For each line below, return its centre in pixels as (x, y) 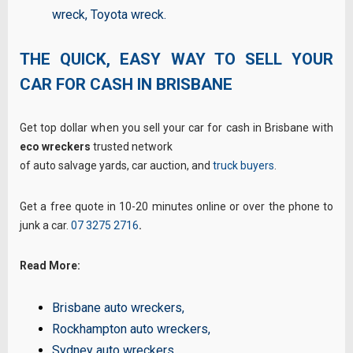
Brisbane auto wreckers (117, 307)
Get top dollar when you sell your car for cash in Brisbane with (176, 128)
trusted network (132, 147)
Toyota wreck (128, 14)
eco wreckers (55, 147)
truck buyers (243, 166)
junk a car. (45, 225)
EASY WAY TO (182, 59)
